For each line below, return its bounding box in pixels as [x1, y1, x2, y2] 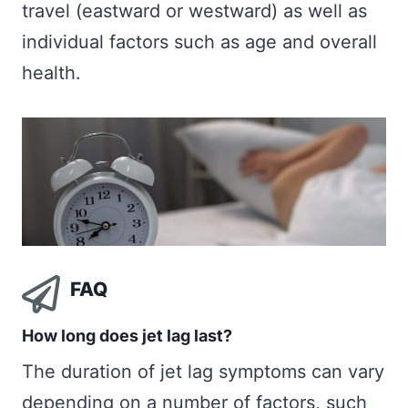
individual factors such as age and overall [22, 31, 377, 54]
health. [22, 62, 81, 85]
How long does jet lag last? [22, 325, 232, 345]
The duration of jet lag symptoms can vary [22, 360, 384, 382]
